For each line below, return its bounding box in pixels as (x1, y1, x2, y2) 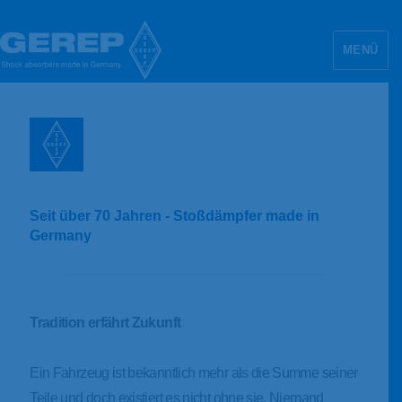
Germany (30, 228, 92, 243)
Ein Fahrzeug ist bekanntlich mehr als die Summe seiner (30, 365, 358, 380)
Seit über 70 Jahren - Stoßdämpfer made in (30, 208, 320, 223)
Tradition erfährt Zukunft (30, 315, 181, 330)
